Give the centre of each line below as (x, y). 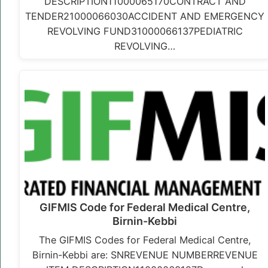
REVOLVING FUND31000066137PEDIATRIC (145, 31)
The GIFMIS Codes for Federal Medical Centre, (145, 240)
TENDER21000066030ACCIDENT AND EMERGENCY (145, 16)
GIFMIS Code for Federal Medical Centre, (145, 208)
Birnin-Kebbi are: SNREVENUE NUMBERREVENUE (145, 255)
